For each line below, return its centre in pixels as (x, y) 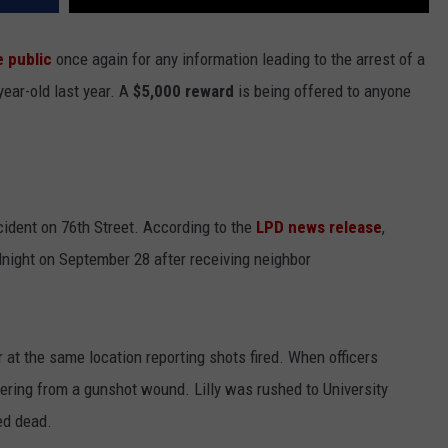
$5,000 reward (183, 91)
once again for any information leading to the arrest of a (238, 59)
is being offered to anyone (322, 91)
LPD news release (319, 226)
